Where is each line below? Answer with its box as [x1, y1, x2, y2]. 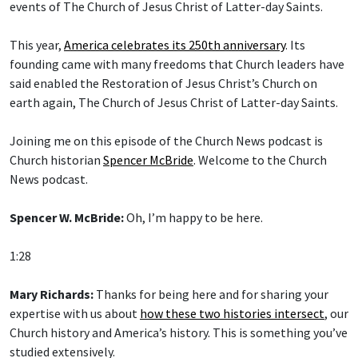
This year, [10, 36, 64, 53]
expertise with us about [10, 304, 140, 321]
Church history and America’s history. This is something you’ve [10, 324, 348, 340]
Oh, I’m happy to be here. [124, 209, 263, 225]
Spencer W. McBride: [10, 209, 124, 225]
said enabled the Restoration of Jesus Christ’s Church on [10, 74, 317, 91]
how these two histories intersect [140, 304, 324, 321]
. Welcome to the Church [193, 151, 327, 168]
